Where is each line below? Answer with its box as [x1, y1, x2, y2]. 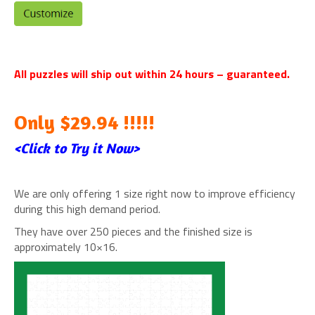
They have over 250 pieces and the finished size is [14, 222, 252, 240]
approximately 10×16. [14, 238, 117, 255]
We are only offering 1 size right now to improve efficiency [14, 184, 295, 202]
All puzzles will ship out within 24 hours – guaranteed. [14, 65, 290, 82]
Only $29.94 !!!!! [14, 110, 155, 134]
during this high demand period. [14, 200, 160, 217]
